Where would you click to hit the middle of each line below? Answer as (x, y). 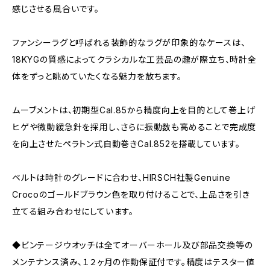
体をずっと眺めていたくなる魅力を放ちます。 (97, 76)
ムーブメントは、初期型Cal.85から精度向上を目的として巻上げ (134, 110)
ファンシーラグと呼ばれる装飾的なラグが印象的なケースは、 (129, 42)
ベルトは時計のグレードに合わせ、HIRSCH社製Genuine (121, 177)
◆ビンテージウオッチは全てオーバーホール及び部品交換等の (133, 245)
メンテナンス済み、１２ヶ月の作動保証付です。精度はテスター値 (133, 262)
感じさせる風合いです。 (56, 9)
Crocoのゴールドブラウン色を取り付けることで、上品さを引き (131, 194)
